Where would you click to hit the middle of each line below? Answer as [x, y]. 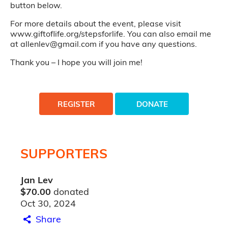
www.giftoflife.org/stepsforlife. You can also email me [111, 34]
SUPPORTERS [64, 153]
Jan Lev [37, 180]
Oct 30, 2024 [48, 203]
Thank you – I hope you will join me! [76, 62]
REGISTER [76, 104]
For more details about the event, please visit [96, 23]
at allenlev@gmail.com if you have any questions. [104, 44]
